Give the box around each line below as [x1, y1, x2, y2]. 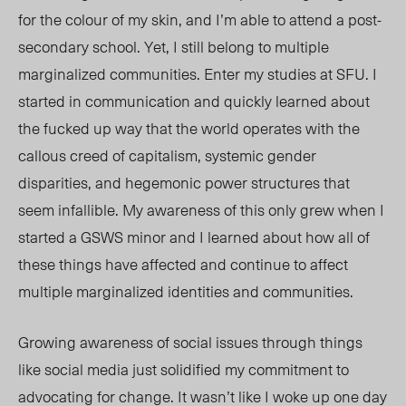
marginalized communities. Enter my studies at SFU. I [18, 62, 377, 86]
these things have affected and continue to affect [18, 252, 348, 276]
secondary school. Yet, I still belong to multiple [18, 34, 329, 59]
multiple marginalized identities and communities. [18, 279, 357, 304]
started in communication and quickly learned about [18, 89, 370, 113]
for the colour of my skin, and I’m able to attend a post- [18, 7, 382, 32]
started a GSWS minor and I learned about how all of [18, 225, 370, 249]
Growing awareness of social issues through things [18, 330, 362, 354]
